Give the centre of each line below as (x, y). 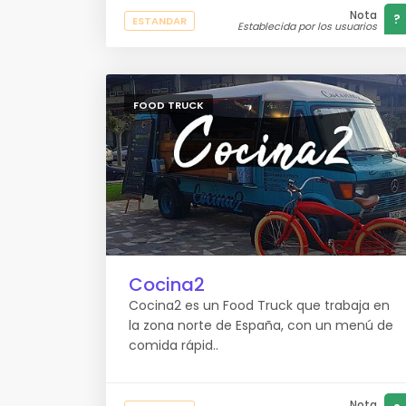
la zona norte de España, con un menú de (261, 325)
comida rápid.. (174, 345)
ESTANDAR (159, 21)
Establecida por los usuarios (307, 26)
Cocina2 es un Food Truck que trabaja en (259, 305)
